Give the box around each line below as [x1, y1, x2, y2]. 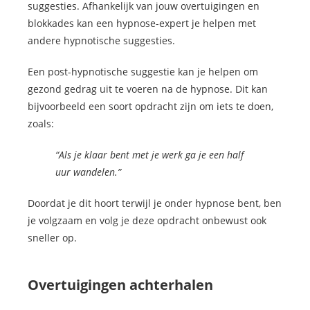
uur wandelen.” [55, 165, 121, 179]
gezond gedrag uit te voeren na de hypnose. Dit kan [28, 82, 268, 96]
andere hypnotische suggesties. [28, 34, 175, 48]
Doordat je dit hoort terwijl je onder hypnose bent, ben [28, 197, 282, 210]
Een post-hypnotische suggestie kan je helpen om [28, 65, 258, 79]
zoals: [28, 117, 54, 131]
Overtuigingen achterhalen [28, 275, 213, 295]
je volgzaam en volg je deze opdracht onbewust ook [28, 214, 266, 228]
